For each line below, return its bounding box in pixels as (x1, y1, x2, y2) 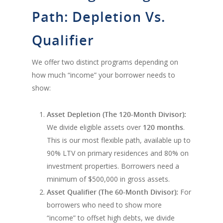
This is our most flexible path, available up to (47, 135, 191, 145)
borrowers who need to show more (47, 200, 162, 210)
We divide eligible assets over (47, 122, 143, 132)
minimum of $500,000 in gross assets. (47, 174, 170, 184)
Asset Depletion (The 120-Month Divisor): (47, 109, 186, 119)
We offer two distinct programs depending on (32, 57, 178, 67)
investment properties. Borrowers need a (47, 161, 179, 171)
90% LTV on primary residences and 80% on (47, 148, 189, 158)
